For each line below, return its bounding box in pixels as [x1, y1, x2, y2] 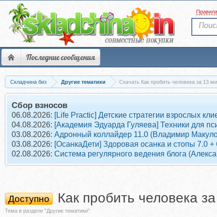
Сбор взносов [12, 100, 67, 110]
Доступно [8, 194, 49, 204]
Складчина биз [10, 79, 46, 85]
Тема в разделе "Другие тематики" [5, 208, 90, 214]
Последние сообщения [26, 52, 95, 62]
